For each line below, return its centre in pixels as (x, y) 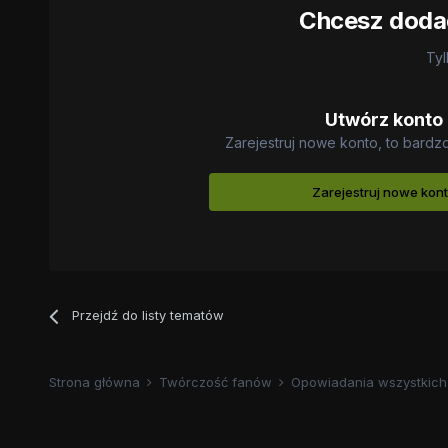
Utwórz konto (384, 120)
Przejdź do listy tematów (147, 315)
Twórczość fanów (217, 382)
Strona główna (96, 382)
